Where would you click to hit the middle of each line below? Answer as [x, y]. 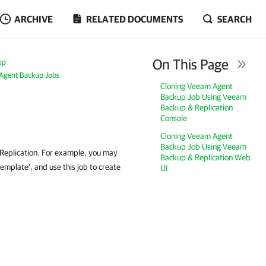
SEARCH [235, 19]
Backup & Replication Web [206, 157]
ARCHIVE [34, 19]
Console [174, 118]
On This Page [191, 64]
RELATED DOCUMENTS [134, 19]
